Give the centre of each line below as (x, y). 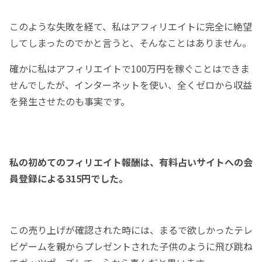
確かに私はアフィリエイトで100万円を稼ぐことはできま (130, 69)
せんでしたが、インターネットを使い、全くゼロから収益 (131, 85)
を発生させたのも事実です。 (70, 101)
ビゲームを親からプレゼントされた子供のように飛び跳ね (131, 247)
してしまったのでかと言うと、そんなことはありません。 (130, 43)
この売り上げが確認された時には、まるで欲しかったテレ (131, 230)
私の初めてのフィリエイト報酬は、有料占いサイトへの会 (131, 162)
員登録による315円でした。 (69, 179)
